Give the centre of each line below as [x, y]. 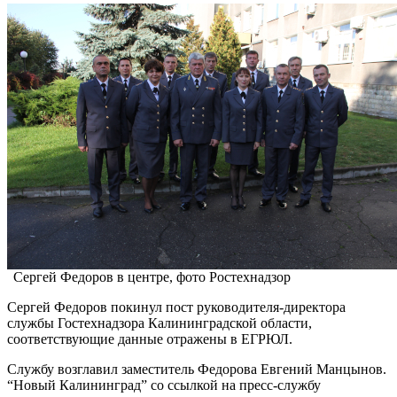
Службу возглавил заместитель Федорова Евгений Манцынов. [197, 369]
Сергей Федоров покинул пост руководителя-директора [176, 307]
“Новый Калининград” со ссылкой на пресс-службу [164, 385]
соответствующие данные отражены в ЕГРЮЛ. [150, 339]
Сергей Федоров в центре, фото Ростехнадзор [152, 276]
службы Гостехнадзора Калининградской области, [160, 323]
